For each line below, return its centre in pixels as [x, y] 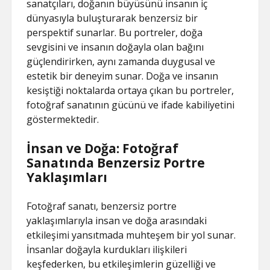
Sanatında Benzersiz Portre [116, 163]
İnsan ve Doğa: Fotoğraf [103, 149]
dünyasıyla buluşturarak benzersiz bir [112, 18]
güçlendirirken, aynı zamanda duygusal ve [121, 62]
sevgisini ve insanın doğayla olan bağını [115, 47]
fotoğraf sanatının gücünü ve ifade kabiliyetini [131, 105]
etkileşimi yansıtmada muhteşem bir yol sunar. [131, 235]
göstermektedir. [63, 120]
